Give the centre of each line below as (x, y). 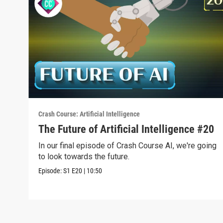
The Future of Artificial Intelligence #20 (126, 129)
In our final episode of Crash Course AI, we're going (128, 145)
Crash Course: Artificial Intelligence (89, 114)
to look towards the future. (84, 156)
